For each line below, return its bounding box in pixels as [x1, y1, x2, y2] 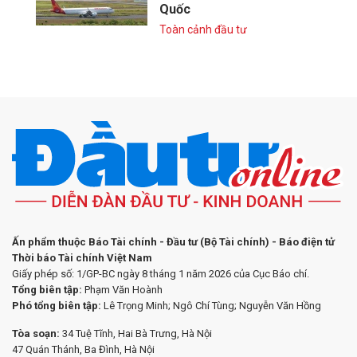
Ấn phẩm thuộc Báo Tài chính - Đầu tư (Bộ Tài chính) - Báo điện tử [12, 236, 335, 249]
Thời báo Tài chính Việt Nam [12, 252, 152, 265]
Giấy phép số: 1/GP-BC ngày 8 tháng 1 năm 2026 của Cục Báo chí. [12, 268, 309, 280]
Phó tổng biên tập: [12, 300, 101, 312]
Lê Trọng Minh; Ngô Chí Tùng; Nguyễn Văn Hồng [101, 300, 321, 312]
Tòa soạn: [12, 328, 62, 340]
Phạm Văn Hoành [82, 284, 163, 296]
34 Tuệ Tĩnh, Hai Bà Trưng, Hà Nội [62, 328, 212, 340]
